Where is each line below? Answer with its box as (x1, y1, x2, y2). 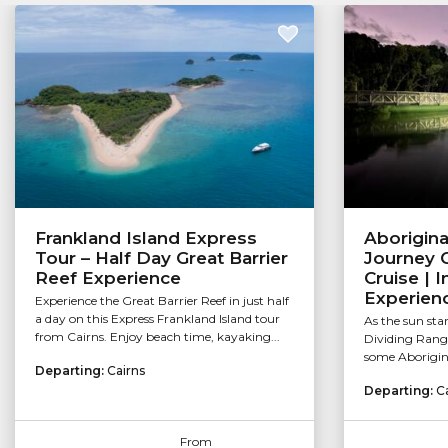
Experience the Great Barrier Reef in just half (35, 293, 289, 309)
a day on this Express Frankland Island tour (35, 311, 280, 327)
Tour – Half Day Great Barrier (35, 248, 288, 269)
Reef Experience (35, 268, 181, 289)
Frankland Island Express (35, 228, 257, 249)
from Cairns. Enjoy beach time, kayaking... (35, 329, 280, 345)
